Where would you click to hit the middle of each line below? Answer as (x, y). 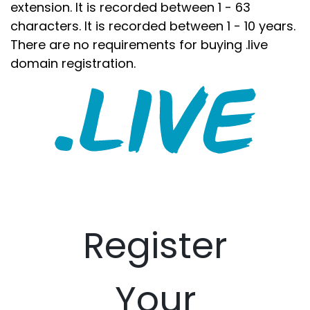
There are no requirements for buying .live (139, 45)
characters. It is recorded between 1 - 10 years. (153, 26)
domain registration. (73, 63)
